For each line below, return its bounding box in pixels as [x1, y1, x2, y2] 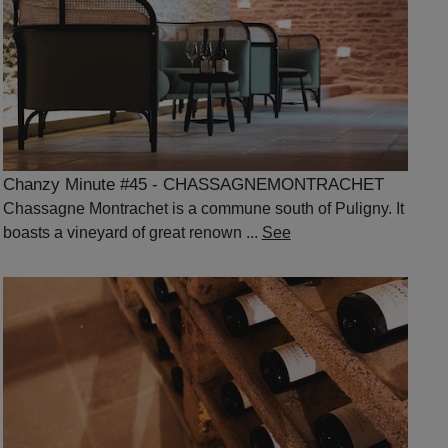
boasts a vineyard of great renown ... [2, 223, 262, 241]
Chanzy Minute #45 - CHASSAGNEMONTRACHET [2, 174, 384, 194]
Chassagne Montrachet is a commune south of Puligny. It [2, 199, 404, 217]
